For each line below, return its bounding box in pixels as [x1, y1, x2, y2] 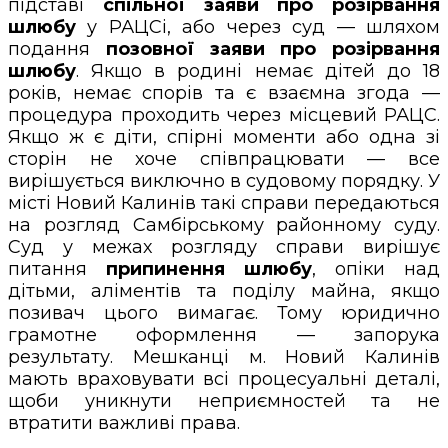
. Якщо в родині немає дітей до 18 [76, 59, 440, 82]
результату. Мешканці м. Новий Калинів [8, 345, 440, 368]
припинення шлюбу [106, 257, 312, 280]
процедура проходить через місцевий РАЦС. [8, 103, 440, 126]
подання [8, 37, 106, 60]
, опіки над [312, 257, 440, 280]
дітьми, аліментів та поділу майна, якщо [8, 279, 440, 302]
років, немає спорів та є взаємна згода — [8, 81, 440, 104]
